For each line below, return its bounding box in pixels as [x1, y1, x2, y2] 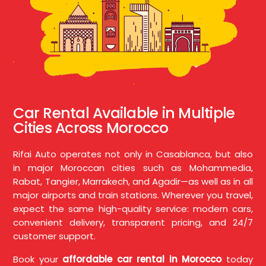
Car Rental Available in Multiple [13, 103, 235, 124]
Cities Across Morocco [13, 118, 169, 139]
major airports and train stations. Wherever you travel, [13, 189, 253, 202]
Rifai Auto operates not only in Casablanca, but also [13, 148, 253, 161]
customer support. [13, 230, 96, 243]
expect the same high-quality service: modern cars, [13, 202, 253, 216]
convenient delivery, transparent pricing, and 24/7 [13, 216, 253, 229]
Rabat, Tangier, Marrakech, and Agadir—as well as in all [13, 175, 253, 188]
